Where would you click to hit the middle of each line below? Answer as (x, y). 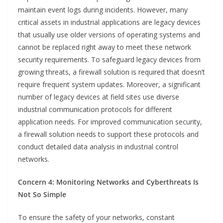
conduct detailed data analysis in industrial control (98, 147)
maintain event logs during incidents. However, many (103, 10)
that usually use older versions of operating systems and (109, 35)
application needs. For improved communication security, (110, 122)
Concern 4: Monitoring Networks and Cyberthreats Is (108, 182)
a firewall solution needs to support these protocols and (108, 134)
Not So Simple (42, 195)
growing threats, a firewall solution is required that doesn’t (111, 72)
